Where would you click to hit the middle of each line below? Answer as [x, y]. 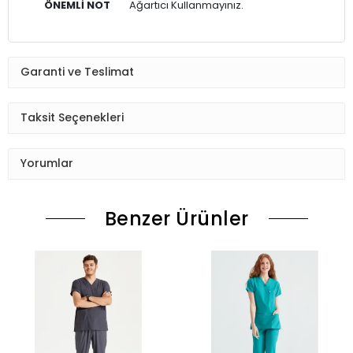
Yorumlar [47, 163]
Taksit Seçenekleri [72, 118]
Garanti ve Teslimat [77, 72]
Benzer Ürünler [176, 218]
